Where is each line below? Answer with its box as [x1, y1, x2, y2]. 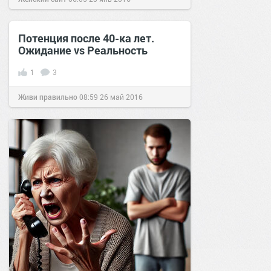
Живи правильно [18, 92, 77, 102]
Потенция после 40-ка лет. [18, 31, 154, 46]
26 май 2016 [100, 92, 143, 102]
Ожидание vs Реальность [18, 43, 148, 58]
